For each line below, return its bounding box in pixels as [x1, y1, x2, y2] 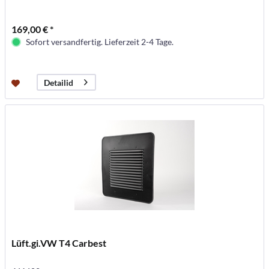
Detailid [44, 77, 74, 88]
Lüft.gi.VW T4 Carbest [11, 237, 107, 249]
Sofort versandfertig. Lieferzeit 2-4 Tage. [26, 37, 174, 47]
